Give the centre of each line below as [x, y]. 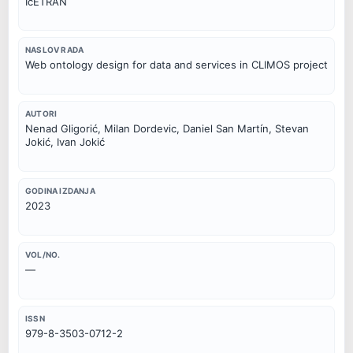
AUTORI [41, 114]
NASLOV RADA [55, 50]
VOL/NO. [43, 254]
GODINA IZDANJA [60, 190]
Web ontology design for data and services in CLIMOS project [176, 65]
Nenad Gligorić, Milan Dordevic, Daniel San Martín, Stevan [167, 129]
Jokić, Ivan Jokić [65, 142]
